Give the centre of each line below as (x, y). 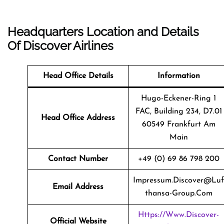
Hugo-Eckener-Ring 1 (178, 98)
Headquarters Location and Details (103, 31)
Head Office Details (78, 76)
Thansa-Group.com (178, 193)
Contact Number (78, 159)
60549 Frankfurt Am (178, 124)
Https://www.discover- (178, 215)
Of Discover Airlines (60, 45)
